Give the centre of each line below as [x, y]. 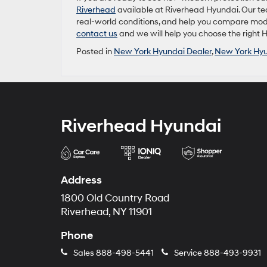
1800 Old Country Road [115, 198]
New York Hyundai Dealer [163, 51]
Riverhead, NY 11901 [106, 212]
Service [188, 253]
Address [81, 180]
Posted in [95, 51]
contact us [97, 33]
